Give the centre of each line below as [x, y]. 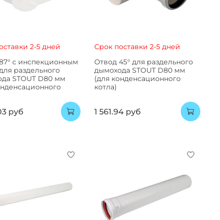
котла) [105, 87]
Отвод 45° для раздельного [143, 62]
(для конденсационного [137, 79]
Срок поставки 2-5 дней [137, 47]
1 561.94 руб [117, 111]
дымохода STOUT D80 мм [139, 70]
